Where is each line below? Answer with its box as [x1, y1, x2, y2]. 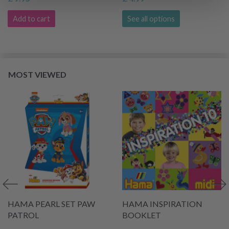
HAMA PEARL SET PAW [8, 199, 95, 209]
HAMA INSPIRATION [122, 199, 202, 209]
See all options [127, 14, 175, 24]
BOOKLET [122, 210, 161, 220]
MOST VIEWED [8, 70, 66, 80]
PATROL [8, 210, 39, 220]
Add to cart [13, 14, 50, 24]
